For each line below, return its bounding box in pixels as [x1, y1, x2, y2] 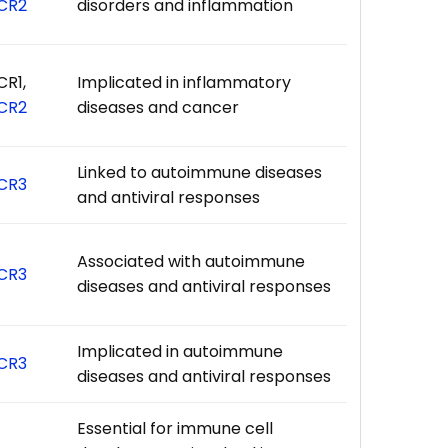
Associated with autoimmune [77, 249, 306, 273]
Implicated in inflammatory [77, 70, 292, 94]
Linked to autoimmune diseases [77, 160, 323, 184]
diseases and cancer [77, 95, 240, 119]
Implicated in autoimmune [77, 339, 284, 363]
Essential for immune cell [77, 416, 274, 440]
